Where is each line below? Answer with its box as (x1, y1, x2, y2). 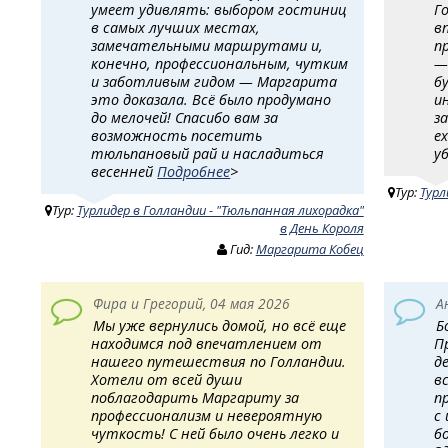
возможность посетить (91, 126, 263, 146)
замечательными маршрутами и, (91, 36, 324, 56)
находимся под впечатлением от (91, 333, 323, 353)
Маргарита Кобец (255, 240, 364, 259)
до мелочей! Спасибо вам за (91, 108, 279, 128)
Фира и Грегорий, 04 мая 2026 (92, 293, 290, 313)
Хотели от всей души (91, 369, 243, 389)
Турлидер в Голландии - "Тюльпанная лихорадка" (76, 201, 364, 220)
